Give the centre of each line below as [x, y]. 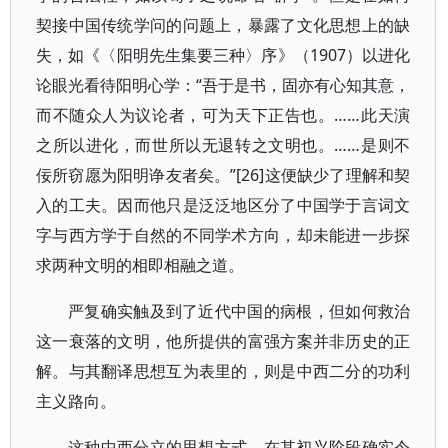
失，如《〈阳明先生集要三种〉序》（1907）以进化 [223, 55]
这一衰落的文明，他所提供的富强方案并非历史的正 [223, 341]
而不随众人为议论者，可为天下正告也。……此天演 [223, 115]
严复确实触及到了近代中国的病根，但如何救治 [239, 311]
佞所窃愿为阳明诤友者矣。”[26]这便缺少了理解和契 [223, 175]
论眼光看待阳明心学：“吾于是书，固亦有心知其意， [223, 85]
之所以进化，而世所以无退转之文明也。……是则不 [223, 145]
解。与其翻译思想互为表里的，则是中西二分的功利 [223, 371]
